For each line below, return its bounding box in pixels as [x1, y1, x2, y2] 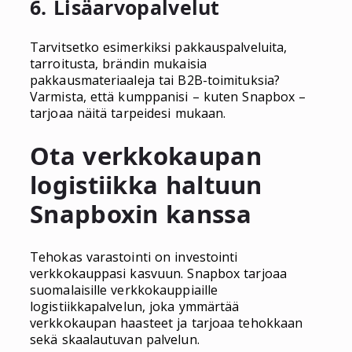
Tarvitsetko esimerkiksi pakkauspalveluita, [30, 38, 288, 56]
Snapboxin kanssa [30, 197, 251, 231]
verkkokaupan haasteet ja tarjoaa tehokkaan [30, 314, 303, 332]
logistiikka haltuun [30, 168, 262, 202]
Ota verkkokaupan [30, 139, 262, 173]
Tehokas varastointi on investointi [30, 248, 238, 266]
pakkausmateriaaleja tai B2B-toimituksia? [30, 71, 280, 89]
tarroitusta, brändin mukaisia [30, 54, 207, 72]
